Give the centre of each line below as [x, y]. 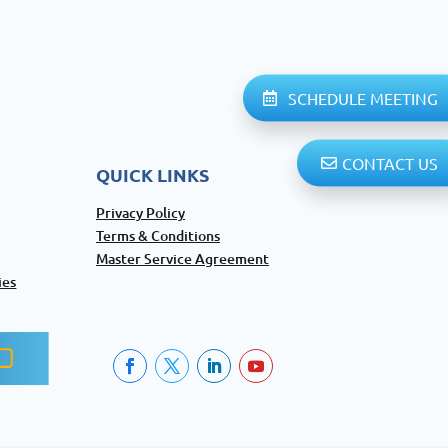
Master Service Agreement [183, 258]
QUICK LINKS [153, 175]
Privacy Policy [141, 212]
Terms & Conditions [158, 235]
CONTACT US [390, 162]
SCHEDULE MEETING [363, 97]
